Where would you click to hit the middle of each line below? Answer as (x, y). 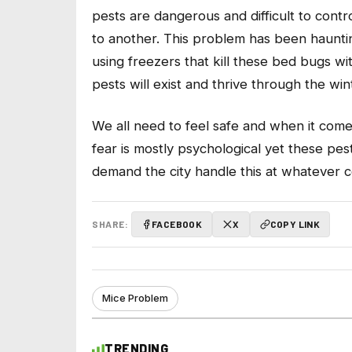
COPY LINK (295, 224)
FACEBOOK (177, 224)
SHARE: (110, 224)
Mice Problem (135, 299)
